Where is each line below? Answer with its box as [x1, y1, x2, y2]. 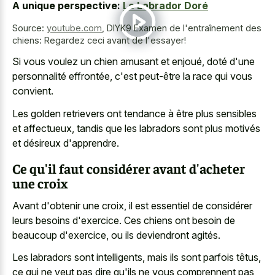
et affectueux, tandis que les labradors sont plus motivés [12, 122, 260, 134]
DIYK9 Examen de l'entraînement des [107, 22, 261, 33]
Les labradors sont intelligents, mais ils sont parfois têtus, [12, 251, 261, 264]
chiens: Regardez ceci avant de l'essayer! [12, 34, 186, 45]
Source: [12, 22, 47, 33]
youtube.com [47, 22, 102, 33]
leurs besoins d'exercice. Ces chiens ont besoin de [12, 214, 235, 227]
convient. [12, 85, 53, 98]
